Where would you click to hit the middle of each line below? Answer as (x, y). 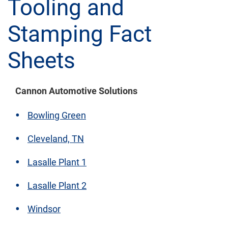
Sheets (41, 60)
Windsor (44, 209)
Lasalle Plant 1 (57, 162)
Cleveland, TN (56, 138)
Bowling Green (57, 115)
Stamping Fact (80, 34)
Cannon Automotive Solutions (76, 91)
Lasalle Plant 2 (57, 185)
